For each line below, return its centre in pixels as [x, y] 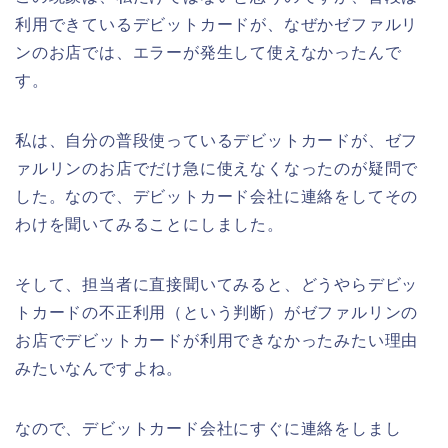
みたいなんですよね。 [99, 368]
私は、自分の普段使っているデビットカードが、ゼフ [217, 140]
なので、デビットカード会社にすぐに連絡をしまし [208, 428]
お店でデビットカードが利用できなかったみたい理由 [217, 340]
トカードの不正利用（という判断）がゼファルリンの [217, 312]
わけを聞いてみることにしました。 [149, 224]
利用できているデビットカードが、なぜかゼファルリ [217, 24]
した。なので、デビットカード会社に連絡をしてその [217, 196]
